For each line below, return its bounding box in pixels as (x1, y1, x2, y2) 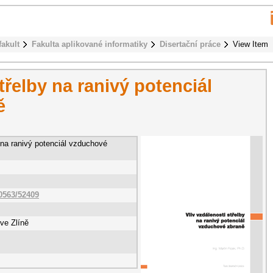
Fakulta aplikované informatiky (32, 40, 147, 49)
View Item (233, 40, 268, 49)
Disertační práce (160, 40, 221, 49)
